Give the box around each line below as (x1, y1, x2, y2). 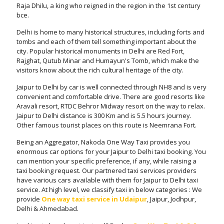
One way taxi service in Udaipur (41, 194, 147, 203)
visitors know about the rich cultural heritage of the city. (16, 65, 183, 74)
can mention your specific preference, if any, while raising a (16, 156, 196, 165)
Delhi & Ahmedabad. (16, 204, 78, 213)
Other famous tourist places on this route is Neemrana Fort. (16, 120, 196, 129)
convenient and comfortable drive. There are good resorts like (16, 92, 205, 101)
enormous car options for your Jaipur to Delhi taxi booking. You (16, 147, 206, 156)
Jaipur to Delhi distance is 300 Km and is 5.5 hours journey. (16, 111, 191, 120)
